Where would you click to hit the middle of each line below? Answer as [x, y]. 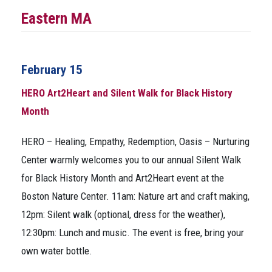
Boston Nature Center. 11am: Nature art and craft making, [135, 196]
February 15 [52, 70]
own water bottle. [57, 251]
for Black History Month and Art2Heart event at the [123, 178]
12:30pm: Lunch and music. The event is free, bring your [133, 233]
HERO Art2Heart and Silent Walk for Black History [127, 93]
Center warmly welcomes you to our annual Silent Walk [131, 160]
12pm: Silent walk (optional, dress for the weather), [123, 214]
